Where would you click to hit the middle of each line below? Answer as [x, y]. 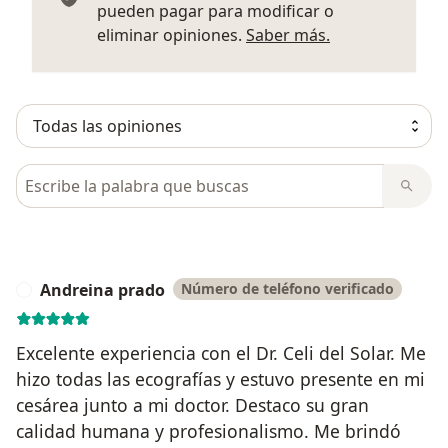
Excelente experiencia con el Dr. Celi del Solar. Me [221, 352]
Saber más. [288, 34]
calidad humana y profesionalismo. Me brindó [208, 430]
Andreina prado [102, 289]
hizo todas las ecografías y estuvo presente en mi [220, 378]
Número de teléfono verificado [287, 288]
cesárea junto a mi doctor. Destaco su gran [192, 404]
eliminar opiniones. [171, 34]
